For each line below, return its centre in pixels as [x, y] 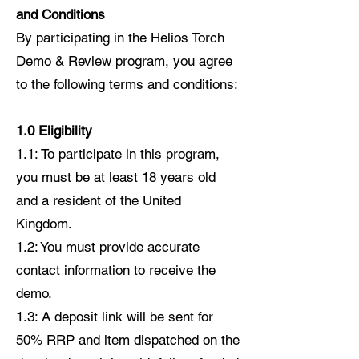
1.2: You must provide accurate [108, 247]
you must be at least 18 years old [116, 177]
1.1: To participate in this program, [118, 154]
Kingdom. [44, 224]
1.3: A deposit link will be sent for [115, 317]
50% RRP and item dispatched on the [128, 340]
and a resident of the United [99, 201]
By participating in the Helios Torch [120, 38]
